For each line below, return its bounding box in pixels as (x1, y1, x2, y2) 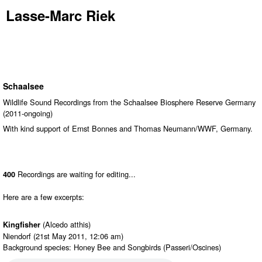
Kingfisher (3, 219, 40, 230)
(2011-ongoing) (3, 108, 53, 119)
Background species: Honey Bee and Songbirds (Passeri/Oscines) (3, 242, 221, 253)
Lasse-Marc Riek (6, 5, 115, 25)
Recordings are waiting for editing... (15, 168, 136, 180)
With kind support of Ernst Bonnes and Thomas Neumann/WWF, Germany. (3, 123, 253, 134)
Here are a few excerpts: (3, 191, 84, 202)
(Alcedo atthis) (40, 219, 91, 230)
